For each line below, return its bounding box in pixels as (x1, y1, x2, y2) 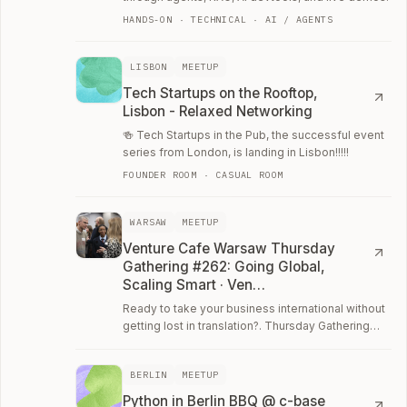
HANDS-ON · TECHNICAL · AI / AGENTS (123, 13, 333, 25)
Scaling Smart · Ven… (123, 275, 266, 293)
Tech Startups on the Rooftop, (123, 84, 319, 102)
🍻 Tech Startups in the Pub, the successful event (123, 127, 385, 142)
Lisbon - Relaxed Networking (123, 102, 313, 120)
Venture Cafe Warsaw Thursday (123, 239, 336, 257)
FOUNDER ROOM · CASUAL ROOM (123, 168, 284, 181)
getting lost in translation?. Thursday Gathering (123, 318, 371, 333)
